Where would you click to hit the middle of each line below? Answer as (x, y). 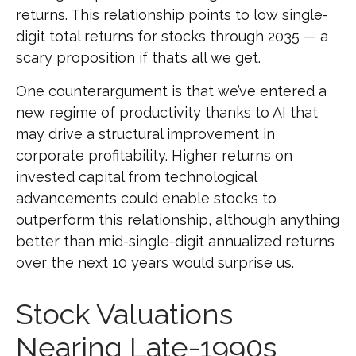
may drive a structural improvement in (145, 134)
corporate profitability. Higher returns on (154, 156)
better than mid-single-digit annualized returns (175, 242)
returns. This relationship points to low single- (172, 15)
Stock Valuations (124, 314)
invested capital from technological (136, 177)
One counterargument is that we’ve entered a (171, 91)
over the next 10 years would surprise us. (155, 263)
